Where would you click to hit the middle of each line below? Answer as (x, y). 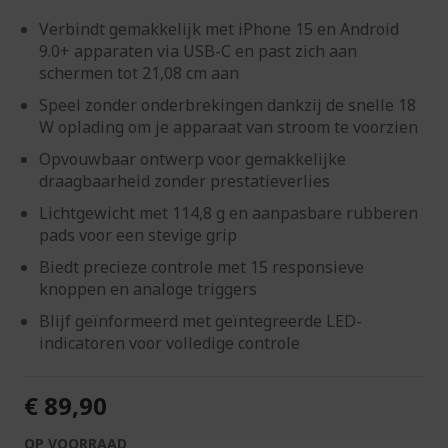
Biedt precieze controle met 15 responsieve (201, 266)
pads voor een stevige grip (138, 234)
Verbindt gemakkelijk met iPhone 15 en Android (219, 28)
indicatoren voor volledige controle (169, 342)
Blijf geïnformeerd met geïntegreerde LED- (200, 320)
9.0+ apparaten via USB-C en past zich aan (198, 50)
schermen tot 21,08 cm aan (139, 72)
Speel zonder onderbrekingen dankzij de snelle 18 (227, 104)
